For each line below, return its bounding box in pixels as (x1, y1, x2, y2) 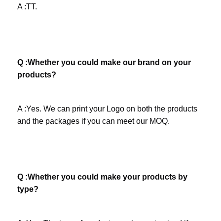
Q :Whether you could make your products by (17, 172, 187, 181)
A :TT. (17, 2, 37, 11)
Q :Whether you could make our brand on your (17, 58, 191, 67)
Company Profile (15, 140, 74, 148)
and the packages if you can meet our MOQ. (17, 116, 170, 125)
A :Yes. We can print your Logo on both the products (17, 104, 197, 113)
